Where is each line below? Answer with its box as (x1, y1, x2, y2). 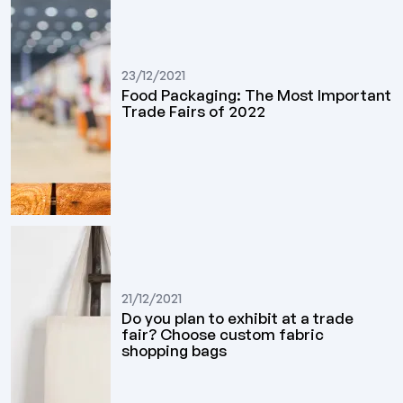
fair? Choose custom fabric (121, 325, 325, 345)
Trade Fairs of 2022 (121, 102, 266, 121)
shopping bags (121, 341, 228, 361)
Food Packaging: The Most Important (121, 85, 392, 105)
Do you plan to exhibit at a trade (121, 309, 354, 328)
